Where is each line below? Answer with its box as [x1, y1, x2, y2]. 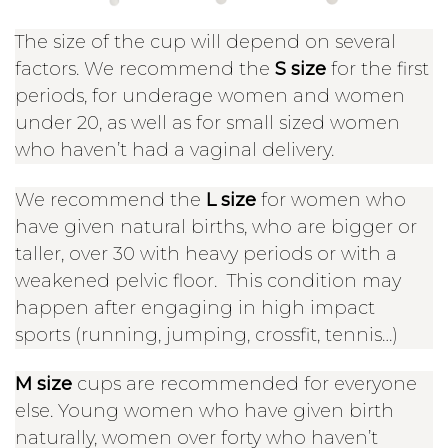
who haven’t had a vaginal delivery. [15, 139, 339, 162]
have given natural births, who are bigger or [15, 215, 417, 238]
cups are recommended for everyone [72, 373, 417, 396]
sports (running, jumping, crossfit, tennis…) [15, 323, 398, 346]
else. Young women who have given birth [15, 400, 394, 423]
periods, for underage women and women [15, 85, 405, 108]
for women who [256, 188, 406, 211]
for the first [326, 58, 429, 81]
